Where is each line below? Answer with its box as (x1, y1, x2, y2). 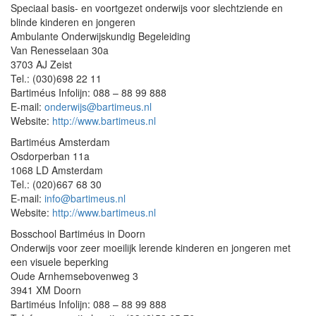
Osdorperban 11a (11, 149, 90, 163)
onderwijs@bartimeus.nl (44, 99, 152, 114)
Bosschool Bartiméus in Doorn (11, 226, 145, 241)
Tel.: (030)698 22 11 (11, 71, 102, 85)
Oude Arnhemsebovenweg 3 (11, 269, 138, 283)
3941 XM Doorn (11, 283, 81, 297)
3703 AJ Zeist (11, 57, 72, 71)
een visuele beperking (11, 255, 109, 269)
